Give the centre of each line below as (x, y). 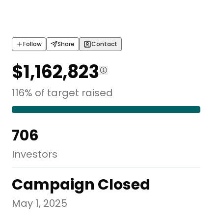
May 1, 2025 (40, 203)
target (63, 93)
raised (97, 93)
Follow (32, 44)
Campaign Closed (81, 184)
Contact (104, 44)
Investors (35, 154)
